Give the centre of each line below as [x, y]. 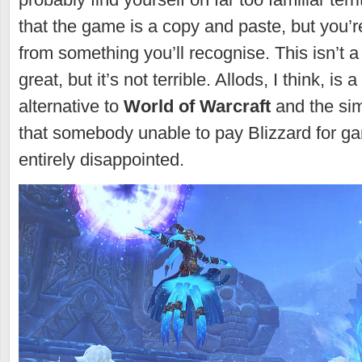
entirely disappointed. [101, 160]
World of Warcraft [197, 106]
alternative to [71, 106]
